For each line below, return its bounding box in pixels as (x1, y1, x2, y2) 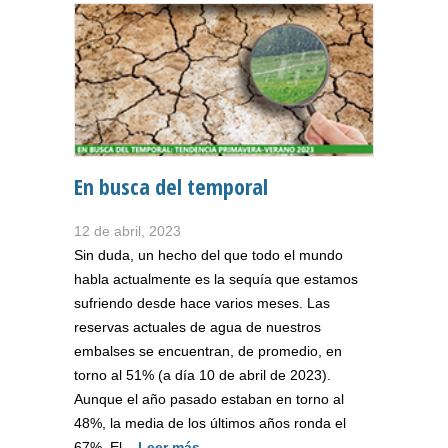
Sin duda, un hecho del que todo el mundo (74, 246, 343, 263)
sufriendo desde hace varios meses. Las (74, 294, 330, 311)
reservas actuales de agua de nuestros (74, 318, 321, 335)
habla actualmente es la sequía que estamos (74, 270, 358, 287)
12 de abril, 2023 (74, 222, 181, 239)
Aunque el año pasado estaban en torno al (74, 390, 344, 407)
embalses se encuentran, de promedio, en (74, 342, 342, 359)
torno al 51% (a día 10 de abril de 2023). (74, 366, 331, 383)
